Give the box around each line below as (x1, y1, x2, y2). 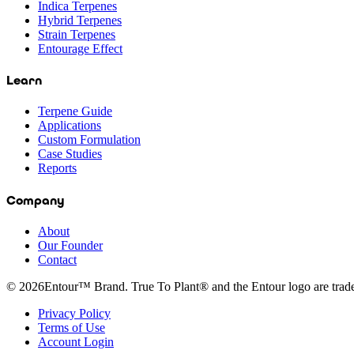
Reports (38, 161, 77, 175)
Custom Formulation (38, 133, 141, 147)
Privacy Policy (38, 306, 111, 320)
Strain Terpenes (38, 27, 115, 41)
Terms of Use (38, 320, 105, 334)
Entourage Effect (38, 41, 122, 55)
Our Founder (38, 238, 103, 252)
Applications (38, 119, 101, 133)
